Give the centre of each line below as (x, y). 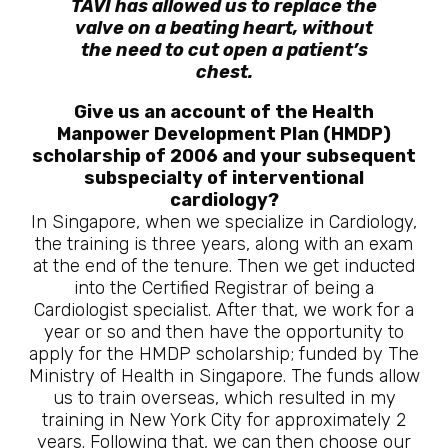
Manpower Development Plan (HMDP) (224, 134)
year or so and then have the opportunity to (224, 332)
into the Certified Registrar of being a (224, 288)
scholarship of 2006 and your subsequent (224, 156)
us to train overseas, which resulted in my (224, 398)
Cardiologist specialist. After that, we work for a (224, 310)
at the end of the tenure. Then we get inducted (224, 266)
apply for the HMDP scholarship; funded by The (224, 354)
